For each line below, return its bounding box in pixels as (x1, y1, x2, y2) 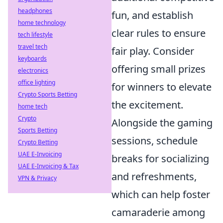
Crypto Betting (18, 138, 58, 146)
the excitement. (111, 98, 183, 111)
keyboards (18, 54, 47, 63)
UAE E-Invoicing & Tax (18, 162, 79, 170)
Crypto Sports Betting (18, 90, 77, 99)
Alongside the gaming (111, 116, 213, 129)
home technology (18, 18, 66, 27)
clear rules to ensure (111, 26, 206, 40)
